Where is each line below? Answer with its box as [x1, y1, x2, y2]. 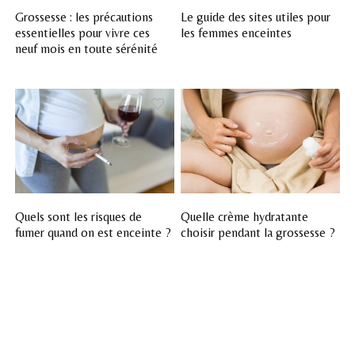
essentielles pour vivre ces [15, 25, 151, 41]
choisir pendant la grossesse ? [181, 224, 336, 240]
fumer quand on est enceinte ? [15, 224, 172, 240]
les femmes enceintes [181, 25, 292, 41]
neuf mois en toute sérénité [15, 41, 158, 57]
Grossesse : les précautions [15, 10, 154, 25]
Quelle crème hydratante [181, 208, 309, 224]
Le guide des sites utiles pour [181, 10, 331, 25]
